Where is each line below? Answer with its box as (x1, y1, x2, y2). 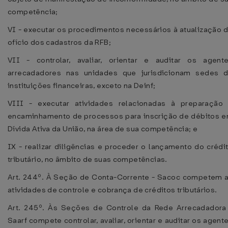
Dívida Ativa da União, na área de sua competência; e (8, 124, 198, 134)
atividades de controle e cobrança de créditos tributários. (8, 185, 217, 195)
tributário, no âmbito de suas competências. (8, 154, 167, 164)
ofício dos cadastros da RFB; (8, 37, 111, 47)
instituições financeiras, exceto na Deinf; (8, 80, 156, 91)
